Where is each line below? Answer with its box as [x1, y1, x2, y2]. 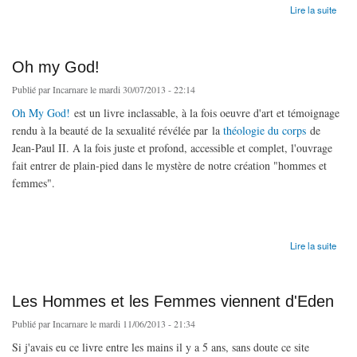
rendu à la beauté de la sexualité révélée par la [12, 123, 223, 139]
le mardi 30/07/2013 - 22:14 [88, 83, 195, 96]
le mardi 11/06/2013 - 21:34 [88, 316, 195, 330]
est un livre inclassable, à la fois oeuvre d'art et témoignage [70, 105, 339, 121]
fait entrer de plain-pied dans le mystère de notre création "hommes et [12, 158, 327, 174]
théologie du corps [223, 123, 306, 139]
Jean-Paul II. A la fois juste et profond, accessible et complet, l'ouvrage [12, 140, 332, 156]
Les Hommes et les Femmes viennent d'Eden [12, 292, 334, 310]
